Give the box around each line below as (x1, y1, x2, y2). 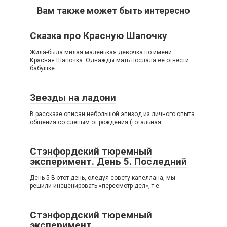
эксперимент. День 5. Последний (30, 156, 187, 167)
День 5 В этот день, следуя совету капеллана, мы (30, 174, 175, 181)
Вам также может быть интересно (37, 5, 190, 16)
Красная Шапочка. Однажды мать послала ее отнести (30, 57, 189, 64)
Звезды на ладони (30, 92, 116, 103)
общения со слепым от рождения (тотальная (30, 119, 161, 126)
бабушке (30, 65, 55, 72)
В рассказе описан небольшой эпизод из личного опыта (30, 110, 195, 118)
